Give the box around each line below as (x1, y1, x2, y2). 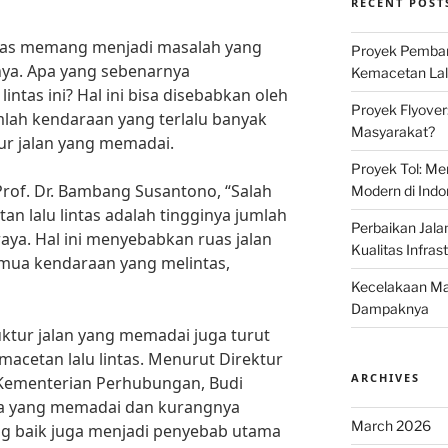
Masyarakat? (350, 123, 435, 141)
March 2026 (350, 417, 431, 435)
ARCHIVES (350, 370, 420, 386)
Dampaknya (350, 300, 429, 318)
